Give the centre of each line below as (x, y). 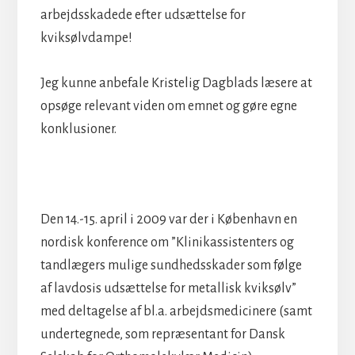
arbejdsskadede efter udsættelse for (143, 15)
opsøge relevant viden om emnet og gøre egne (168, 106)
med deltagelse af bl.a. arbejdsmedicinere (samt (176, 311)
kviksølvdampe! (86, 38)
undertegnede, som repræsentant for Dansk (162, 334)
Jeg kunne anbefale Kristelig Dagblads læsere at (176, 83)
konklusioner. (78, 129)
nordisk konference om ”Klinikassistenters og (167, 242)
